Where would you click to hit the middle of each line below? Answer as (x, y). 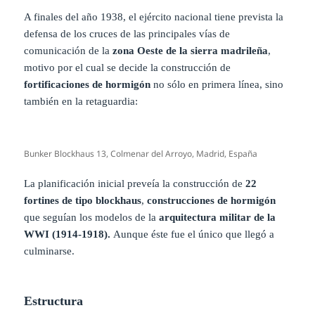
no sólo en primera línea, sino (217, 84)
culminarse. (50, 251)
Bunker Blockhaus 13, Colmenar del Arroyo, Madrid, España (141, 153)
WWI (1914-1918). (69, 234)
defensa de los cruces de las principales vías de (127, 33)
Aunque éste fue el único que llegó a (194, 234)
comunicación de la (69, 50)
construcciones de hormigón (212, 200)
